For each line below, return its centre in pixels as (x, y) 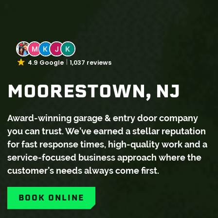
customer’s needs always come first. (84, 170)
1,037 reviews (91, 62)
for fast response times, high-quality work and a (107, 144)
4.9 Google (46, 62)
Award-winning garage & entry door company (103, 118)
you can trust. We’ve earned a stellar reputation (107, 131)
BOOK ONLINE (51, 198)
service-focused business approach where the (104, 157)
